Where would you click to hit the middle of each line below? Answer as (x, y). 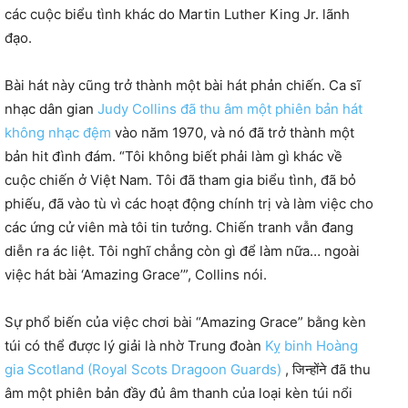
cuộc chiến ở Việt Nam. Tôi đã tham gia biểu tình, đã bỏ (180, 179)
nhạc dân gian (51, 108)
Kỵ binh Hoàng (311, 345)
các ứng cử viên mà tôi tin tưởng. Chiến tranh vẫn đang (179, 227)
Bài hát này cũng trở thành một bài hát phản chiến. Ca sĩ (183, 85)
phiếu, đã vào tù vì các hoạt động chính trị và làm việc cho (189, 203)
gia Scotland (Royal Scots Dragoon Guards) (143, 369)
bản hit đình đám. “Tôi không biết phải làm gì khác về (173, 156)
